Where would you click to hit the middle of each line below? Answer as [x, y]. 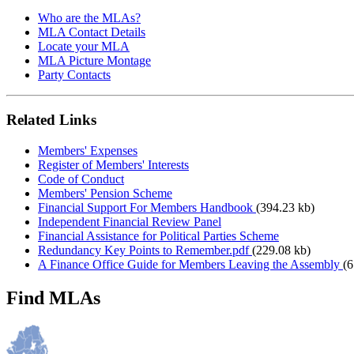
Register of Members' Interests [113, 164]
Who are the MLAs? [89, 18]
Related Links [51, 120]
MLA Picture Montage [94, 61]
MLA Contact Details [92, 32]
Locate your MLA [84, 47]
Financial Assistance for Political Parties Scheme [158, 235]
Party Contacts [74, 75]
